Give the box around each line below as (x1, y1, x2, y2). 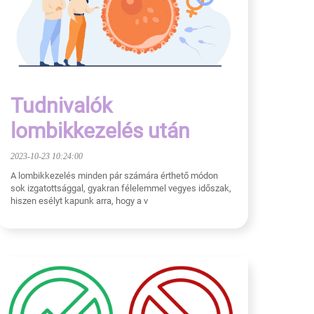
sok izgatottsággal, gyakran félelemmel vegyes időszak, (11, 183, 231, 194)
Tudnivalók (11, 93, 112, 118)
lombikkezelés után (11, 118, 190, 144)
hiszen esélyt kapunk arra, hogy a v (11, 196, 148, 207)
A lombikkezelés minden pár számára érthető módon (11, 170, 218, 182)
